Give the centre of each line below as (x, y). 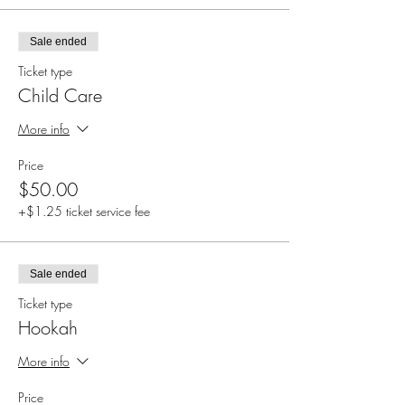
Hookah (48, 328)
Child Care (60, 95)
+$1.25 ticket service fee (84, 211)
